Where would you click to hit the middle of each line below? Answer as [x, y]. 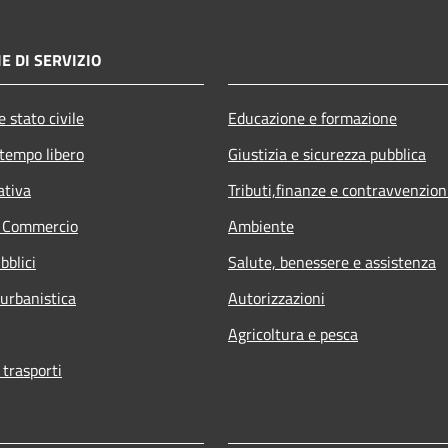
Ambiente [261, 225]
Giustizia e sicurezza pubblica [327, 153]
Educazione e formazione [312, 117]
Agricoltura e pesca [293, 333]
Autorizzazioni [276, 297]
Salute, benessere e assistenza [332, 261]
